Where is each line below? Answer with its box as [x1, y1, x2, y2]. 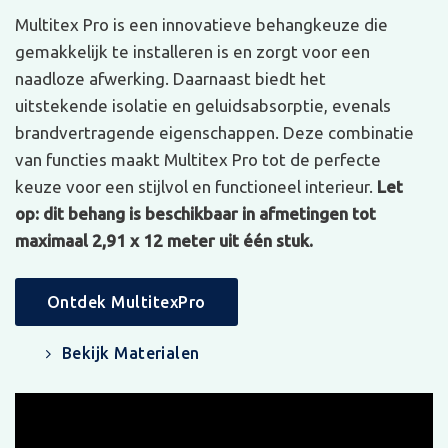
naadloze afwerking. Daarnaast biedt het [15, 69, 326, 89]
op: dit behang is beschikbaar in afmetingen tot [15, 204, 376, 224]
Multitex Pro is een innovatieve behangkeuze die [15, 15, 388, 35]
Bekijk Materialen [61, 344, 200, 363]
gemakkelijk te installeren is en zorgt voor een [15, 42, 370, 62]
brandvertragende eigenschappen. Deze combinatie [15, 123, 414, 143]
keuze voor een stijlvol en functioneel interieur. [15, 177, 377, 197]
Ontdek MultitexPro [47, 293, 206, 312]
